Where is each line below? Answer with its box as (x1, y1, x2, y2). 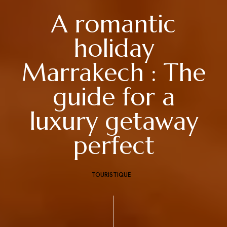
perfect (72, 130, 155, 161)
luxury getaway (29, 106, 198, 136)
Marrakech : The (21, 57, 206, 88)
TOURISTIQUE (92, 170, 131, 179)
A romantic (51, 9, 176, 39)
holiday (73, 33, 154, 63)
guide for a (52, 82, 175, 112)
